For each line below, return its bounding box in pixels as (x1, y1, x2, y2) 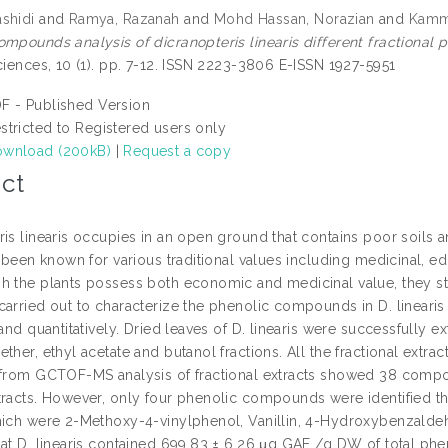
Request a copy (123, 142, 232, 159)
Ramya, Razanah (68, 10, 180, 27)
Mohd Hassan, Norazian (213, 10, 375, 27)
